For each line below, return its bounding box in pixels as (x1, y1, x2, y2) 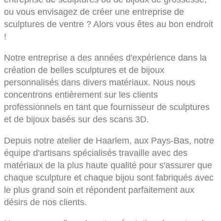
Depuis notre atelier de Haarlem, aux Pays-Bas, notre (4, 136, 214, 146)
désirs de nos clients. (4, 197, 87, 208)
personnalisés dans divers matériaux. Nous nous (4, 77, 195, 88)
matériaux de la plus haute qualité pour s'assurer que (4, 160, 212, 171)
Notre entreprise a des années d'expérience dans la (4, 53, 207, 63)
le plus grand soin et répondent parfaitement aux (4, 185, 194, 195)
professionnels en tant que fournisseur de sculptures (4, 102, 210, 112)
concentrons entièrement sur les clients (4, 90, 158, 100)
